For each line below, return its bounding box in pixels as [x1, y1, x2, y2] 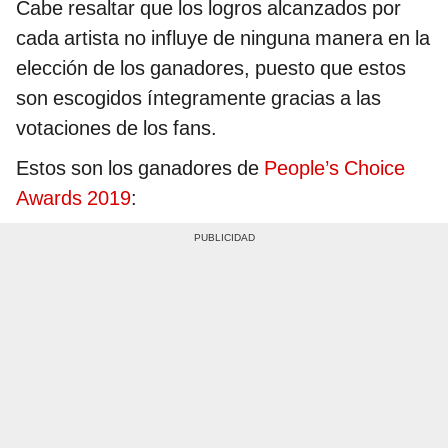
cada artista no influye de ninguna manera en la [16, 25, 430, 50]
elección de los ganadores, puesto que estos [16, 55, 406, 80]
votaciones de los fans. [16, 115, 217, 140]
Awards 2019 [16, 185, 131, 210]
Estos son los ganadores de [16, 155, 264, 180]
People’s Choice [264, 155, 405, 180]
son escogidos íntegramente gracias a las [16, 85, 381, 110]
